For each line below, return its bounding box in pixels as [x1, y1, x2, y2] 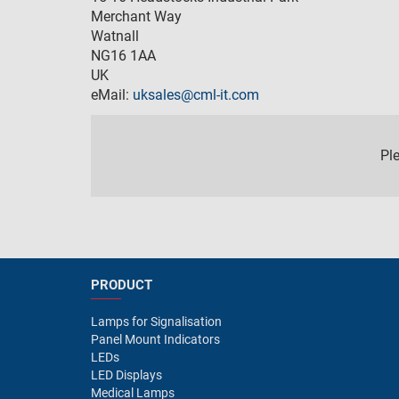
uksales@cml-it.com [133, 86, 259, 103]
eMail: [91, 86, 133, 103]
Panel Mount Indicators [91, 332, 220, 346]
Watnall [91, 28, 139, 45]
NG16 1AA [91, 47, 156, 64]
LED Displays [91, 368, 162, 382]
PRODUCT [91, 277, 152, 293]
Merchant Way [91, 8, 182, 25]
